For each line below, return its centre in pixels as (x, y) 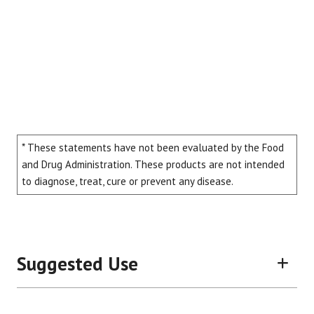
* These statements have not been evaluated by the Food (153, 148)
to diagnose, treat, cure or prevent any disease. (128, 182)
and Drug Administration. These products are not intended (153, 165)
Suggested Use (77, 264)
